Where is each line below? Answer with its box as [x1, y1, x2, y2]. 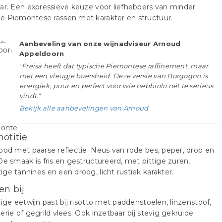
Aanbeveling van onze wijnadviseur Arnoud [19, 40, 181, 48]
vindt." [19, 92, 41, 100]
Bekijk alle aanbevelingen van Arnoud [19, 104, 149, 112]
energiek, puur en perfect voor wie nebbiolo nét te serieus [19, 82, 214, 90]
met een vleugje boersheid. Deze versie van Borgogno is [19, 72, 208, 80]
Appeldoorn [19, 50, 64, 58]
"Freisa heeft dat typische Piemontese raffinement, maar [19, 62, 209, 70]
